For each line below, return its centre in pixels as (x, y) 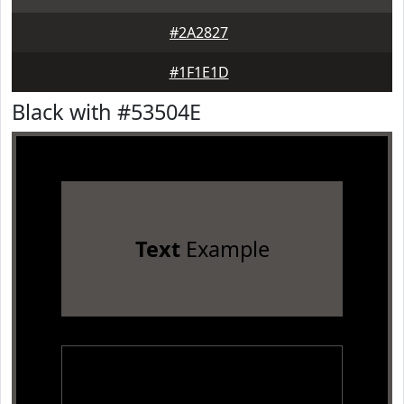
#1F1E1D (199, 72)
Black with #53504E (106, 112)
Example (225, 249)
